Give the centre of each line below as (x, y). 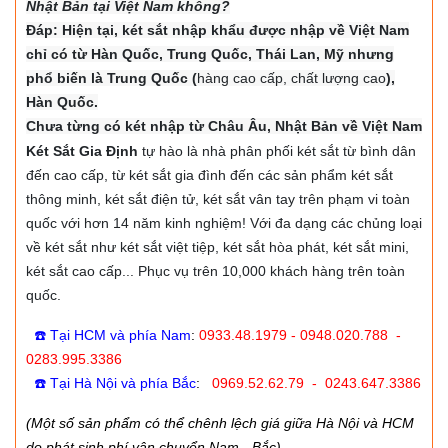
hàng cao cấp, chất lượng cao (291, 78)
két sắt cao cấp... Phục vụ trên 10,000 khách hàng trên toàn (215, 271)
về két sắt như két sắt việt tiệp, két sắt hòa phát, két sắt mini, (217, 247)
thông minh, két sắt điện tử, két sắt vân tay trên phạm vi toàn (218, 199)
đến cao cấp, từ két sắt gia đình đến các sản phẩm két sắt (209, 175)
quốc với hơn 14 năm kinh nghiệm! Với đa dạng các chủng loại (224, 223)
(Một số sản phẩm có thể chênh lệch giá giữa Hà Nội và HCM (220, 423)
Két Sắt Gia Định (82, 151)
